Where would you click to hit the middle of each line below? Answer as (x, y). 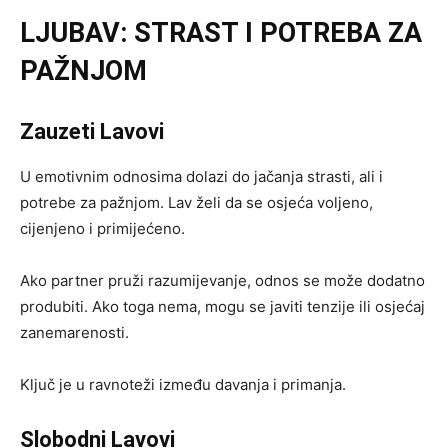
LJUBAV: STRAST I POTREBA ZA (221, 32)
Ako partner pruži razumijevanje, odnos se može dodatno (222, 280)
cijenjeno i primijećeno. (102, 228)
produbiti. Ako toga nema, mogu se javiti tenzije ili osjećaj (222, 306)
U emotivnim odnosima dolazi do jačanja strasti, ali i (201, 176)
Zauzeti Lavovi (92, 131)
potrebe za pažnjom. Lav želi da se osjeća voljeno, (196, 202)
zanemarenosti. (74, 332)
